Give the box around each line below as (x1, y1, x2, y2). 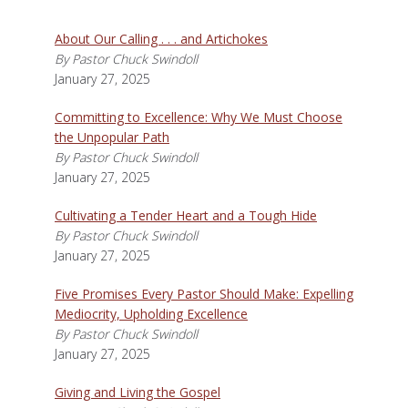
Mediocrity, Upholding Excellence (55, 305, 248, 322)
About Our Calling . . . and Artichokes (55, 30, 268, 47)
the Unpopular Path (55, 128, 169, 146)
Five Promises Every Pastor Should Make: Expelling (55, 285, 353, 302)
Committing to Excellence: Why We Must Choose (55, 108, 342, 126)
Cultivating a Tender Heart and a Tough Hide (55, 207, 317, 224)
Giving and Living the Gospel (55, 383, 220, 401)
